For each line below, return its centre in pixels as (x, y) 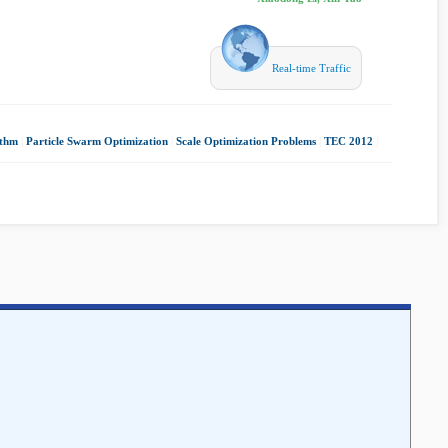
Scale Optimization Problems (246, 141)
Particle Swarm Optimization (97, 141)
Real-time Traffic (310, 68)
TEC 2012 (348, 141)
